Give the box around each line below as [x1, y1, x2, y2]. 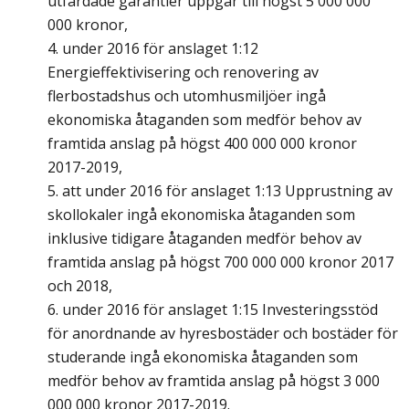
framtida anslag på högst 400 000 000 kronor [47, 133, 357, 154]
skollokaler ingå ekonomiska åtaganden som [47, 204, 355, 225]
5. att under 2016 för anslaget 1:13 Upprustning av [47, 181, 393, 202]
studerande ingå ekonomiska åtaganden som [47, 347, 358, 368]
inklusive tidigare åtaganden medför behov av [47, 228, 362, 249]
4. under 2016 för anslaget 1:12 [47, 38, 258, 59]
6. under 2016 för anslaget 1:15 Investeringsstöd [47, 299, 378, 320]
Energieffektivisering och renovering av [47, 62, 319, 83]
